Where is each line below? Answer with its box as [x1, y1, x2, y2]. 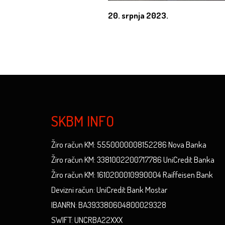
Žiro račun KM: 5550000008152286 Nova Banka [51, 139, 206, 150]
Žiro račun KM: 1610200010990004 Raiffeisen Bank [51, 169, 213, 180]
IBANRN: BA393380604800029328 [51, 199, 166, 210]
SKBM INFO [51, 111, 114, 130]
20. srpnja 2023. [107, 10, 168, 21]
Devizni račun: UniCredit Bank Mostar [51, 184, 167, 195]
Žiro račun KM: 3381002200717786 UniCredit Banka [51, 154, 214, 165]
